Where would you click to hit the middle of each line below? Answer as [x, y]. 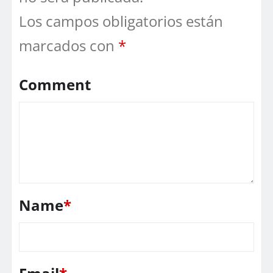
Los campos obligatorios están [121, 21]
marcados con [69, 45]
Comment [55, 84]
